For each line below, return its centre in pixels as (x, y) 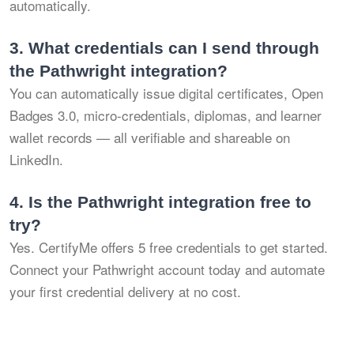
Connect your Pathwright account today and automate (167, 269)
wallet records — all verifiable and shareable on (150, 137)
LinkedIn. (36, 159)
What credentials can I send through (171, 47)
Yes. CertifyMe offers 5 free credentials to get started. (169, 247)
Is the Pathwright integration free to (168, 201)
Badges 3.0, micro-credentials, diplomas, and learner (166, 115)
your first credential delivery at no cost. (125, 291)
